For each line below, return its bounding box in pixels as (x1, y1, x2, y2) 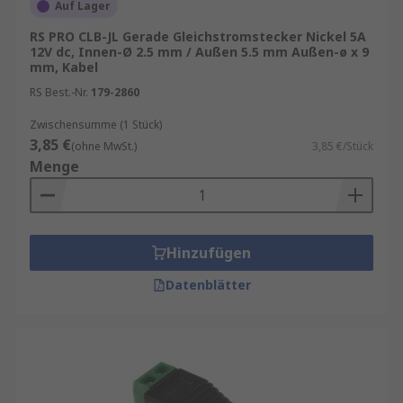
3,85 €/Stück (312, 139, 373, 154)
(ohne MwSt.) (71, 139, 137, 154)
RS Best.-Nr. (30, 85, 88, 100)
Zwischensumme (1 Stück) (30, 117, 162, 132)
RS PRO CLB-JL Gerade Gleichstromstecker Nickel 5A (30, 28, 366, 45)
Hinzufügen (166, 243, 251, 263)
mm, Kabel (30, 58, 98, 76)
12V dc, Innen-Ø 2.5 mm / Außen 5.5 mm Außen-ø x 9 (30, 43, 369, 60)
